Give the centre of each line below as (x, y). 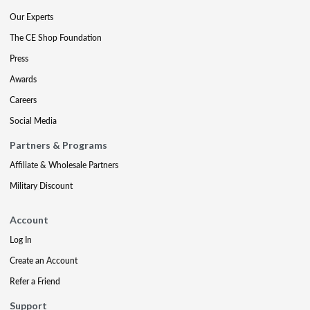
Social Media (33, 120)
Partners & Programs (58, 145)
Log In (21, 239)
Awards (23, 79)
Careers (23, 100)
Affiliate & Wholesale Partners (64, 165)
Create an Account (44, 260)
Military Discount (41, 185)
